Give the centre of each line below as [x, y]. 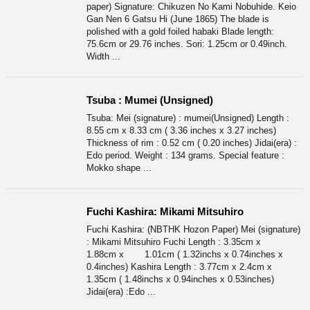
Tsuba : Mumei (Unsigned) [150, 100]
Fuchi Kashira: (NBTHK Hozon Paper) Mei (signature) [193, 230]
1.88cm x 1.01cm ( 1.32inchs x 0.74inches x [185, 255]
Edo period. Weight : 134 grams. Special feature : [185, 156]
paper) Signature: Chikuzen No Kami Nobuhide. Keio [191, 7]
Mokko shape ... [119, 168]
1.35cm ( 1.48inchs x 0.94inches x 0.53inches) [180, 280]
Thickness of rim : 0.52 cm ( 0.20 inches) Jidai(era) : [192, 143]
